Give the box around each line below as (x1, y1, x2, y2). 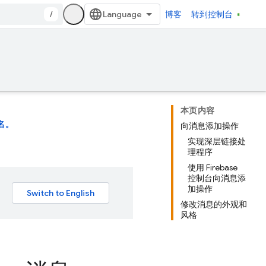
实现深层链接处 (188, 136, 246, 147)
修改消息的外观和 (180, 199, 247, 210)
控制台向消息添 (188, 173, 246, 183)
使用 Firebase (188, 162, 237, 173)
